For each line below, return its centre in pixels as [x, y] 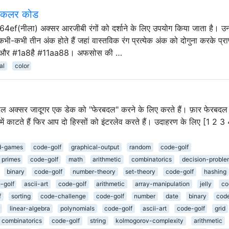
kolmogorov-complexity [150, 220]
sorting [21, 196]
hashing [215, 171]
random [140, 147]
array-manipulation [162, 184]
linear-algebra [30, 208]
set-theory [141, 171]
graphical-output [95, 147]
